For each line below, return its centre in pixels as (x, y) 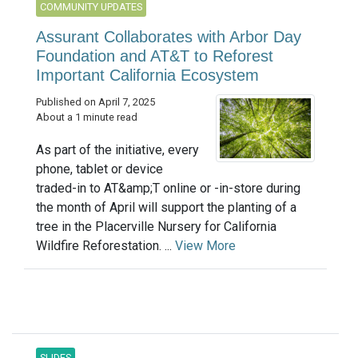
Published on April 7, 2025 (95, 101)
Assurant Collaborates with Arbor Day (169, 36)
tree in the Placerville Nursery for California (156, 227)
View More (205, 246)
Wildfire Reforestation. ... (105, 246)
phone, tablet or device (99, 169)
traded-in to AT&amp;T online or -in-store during (168, 189)
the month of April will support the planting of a (166, 208)
